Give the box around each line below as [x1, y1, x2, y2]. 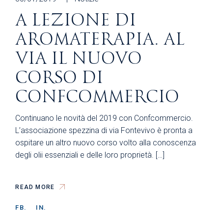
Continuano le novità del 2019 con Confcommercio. [15, 113, 193, 123]
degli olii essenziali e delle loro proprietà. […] [15, 150, 165, 160]
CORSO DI [15, 68, 104, 88]
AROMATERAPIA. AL [15, 29, 185, 50]
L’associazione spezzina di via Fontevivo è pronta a [15, 126, 193, 136]
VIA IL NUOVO [15, 49, 142, 69]
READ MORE [15, 184, 55, 191]
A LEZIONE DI [15, 10, 137, 31]
